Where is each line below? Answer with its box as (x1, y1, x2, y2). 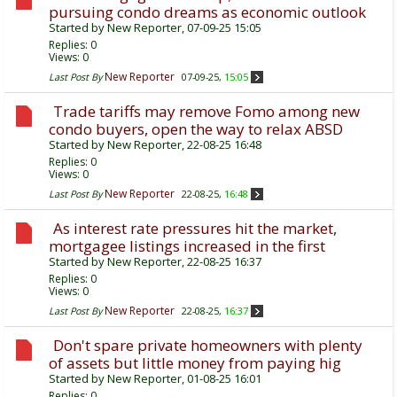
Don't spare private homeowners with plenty (53, 335, 362, 356)
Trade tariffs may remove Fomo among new (53, 101, 360, 122)
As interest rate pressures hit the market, (53, 218, 337, 239)
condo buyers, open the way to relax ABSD (49, 119, 343, 140)
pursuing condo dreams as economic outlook (49, 2, 366, 23)
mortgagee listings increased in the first (49, 236, 325, 257)
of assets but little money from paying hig (49, 353, 341, 374)
